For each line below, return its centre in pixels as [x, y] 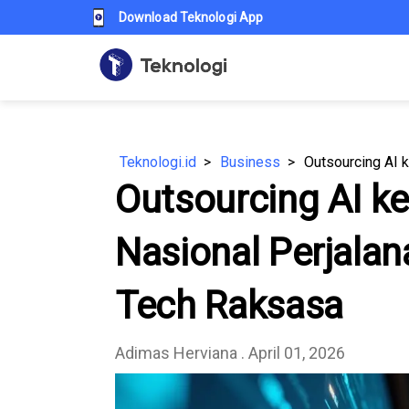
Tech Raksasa [229, 305]
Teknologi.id [158, 162]
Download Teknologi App [191, 17]
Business [250, 162]
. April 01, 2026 [291, 353]
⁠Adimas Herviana [176, 353]
